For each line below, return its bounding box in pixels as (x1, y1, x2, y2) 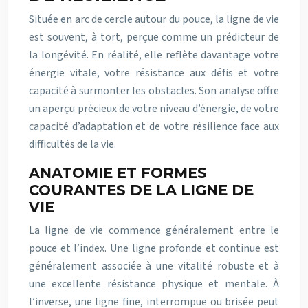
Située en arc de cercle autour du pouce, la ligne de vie (29, 11, 279, 27)
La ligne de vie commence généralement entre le (29, 222, 279, 238)
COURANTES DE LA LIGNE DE (29, 181, 254, 199)
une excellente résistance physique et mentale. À (29, 276, 279, 291)
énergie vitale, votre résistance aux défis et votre (29, 65, 279, 80)
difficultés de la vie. (29, 136, 116, 152)
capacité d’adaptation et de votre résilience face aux (29, 118, 279, 134)
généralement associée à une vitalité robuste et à (29, 258, 279, 274)
